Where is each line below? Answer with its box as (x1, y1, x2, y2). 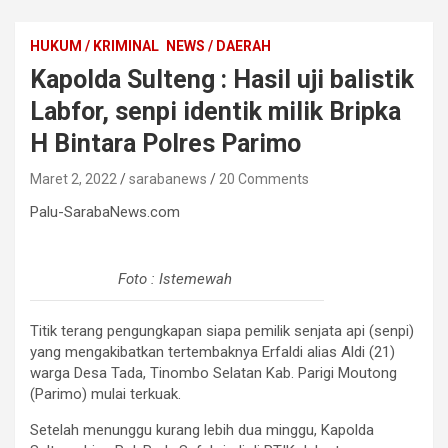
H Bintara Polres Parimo (30, 129, 301, 158)
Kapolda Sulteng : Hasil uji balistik (30, 65, 414, 94)
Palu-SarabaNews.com (30, 203, 180, 221)
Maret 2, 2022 (30, 171, 117, 187)
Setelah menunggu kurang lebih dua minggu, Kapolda (30, 421, 374, 439)
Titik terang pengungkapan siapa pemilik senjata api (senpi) (30, 322, 414, 340)
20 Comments (219, 171, 309, 187)
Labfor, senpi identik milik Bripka (30, 97, 401, 126)
